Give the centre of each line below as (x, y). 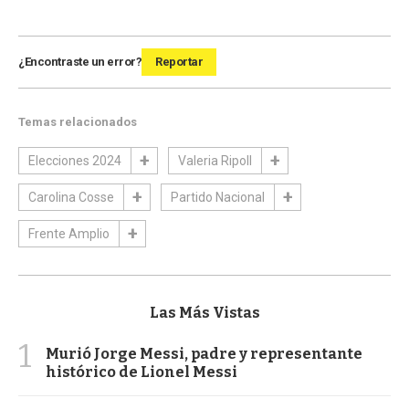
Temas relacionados (78, 121)
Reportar (179, 61)
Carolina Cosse (71, 197)
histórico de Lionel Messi (142, 372)
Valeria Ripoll (215, 160)
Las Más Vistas (204, 312)
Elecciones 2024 (75, 160)
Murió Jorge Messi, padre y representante (204, 353)
